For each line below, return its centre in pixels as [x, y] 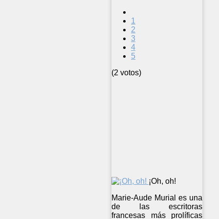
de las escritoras [157, 206]
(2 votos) [126, 72]
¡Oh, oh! [162, 181]
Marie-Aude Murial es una [157, 197]
